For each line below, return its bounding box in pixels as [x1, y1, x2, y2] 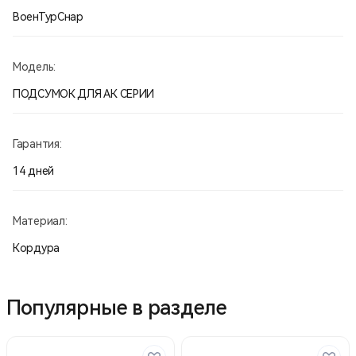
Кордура [13, 241, 60, 254]
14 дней [13, 164, 55, 177]
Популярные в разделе [6, 295, 227, 319]
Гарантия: [13, 137, 62, 150]
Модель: [13, 60, 56, 73]
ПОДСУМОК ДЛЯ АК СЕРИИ [13, 87, 155, 100]
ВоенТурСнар [13, 10, 83, 23]
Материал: [13, 214, 68, 227]
